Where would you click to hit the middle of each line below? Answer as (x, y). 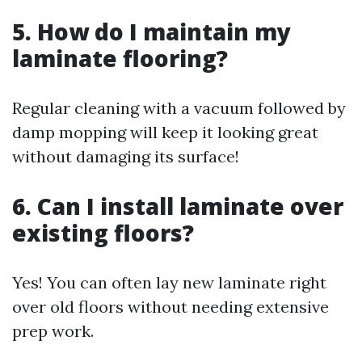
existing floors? (103, 233)
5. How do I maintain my (152, 32)
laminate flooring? (120, 58)
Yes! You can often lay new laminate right (169, 282)
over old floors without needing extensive (170, 307)
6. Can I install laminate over (178, 206)
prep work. (53, 331)
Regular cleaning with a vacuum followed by (179, 108)
